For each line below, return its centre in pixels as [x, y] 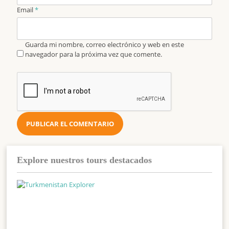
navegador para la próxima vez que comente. [94, 54]
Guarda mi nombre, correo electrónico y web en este [105, 45]
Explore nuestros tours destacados [85, 160]
